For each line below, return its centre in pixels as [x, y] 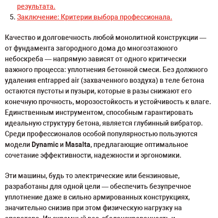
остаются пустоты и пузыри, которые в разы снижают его [98, 91]
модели [18, 145]
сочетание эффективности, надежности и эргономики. [93, 155]
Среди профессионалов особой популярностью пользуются [101, 134]
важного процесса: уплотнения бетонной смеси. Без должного [106, 70]
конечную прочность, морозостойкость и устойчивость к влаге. [108, 102]
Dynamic [45, 145]
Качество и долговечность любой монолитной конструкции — [106, 37]
